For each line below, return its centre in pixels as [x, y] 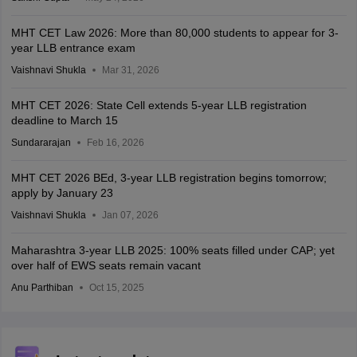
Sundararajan [41, 143]
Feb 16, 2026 [115, 143]
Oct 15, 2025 [116, 288]
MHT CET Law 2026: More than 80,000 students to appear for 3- [175, 33]
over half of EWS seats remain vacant [106, 265]
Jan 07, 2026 [130, 215]
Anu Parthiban [42, 288]
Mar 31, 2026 [130, 70]
